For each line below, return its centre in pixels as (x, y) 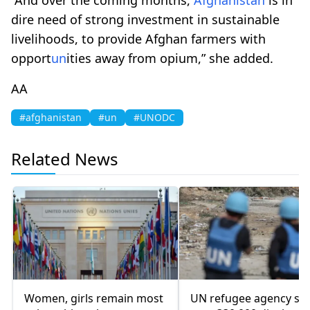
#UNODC (154, 117)
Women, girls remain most (94, 298)
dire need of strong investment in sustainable (145, 19)
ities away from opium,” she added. (170, 58)
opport (31, 58)
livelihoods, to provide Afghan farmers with (138, 38)
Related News (65, 158)
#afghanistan (51, 117)
